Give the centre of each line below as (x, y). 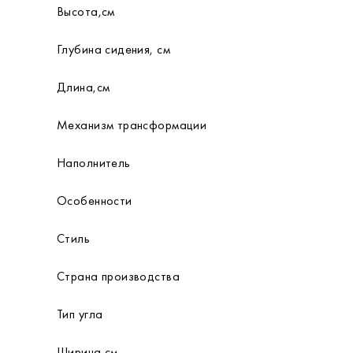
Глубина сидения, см (113, 49)
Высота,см (86, 11)
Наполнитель (94, 163)
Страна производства (118, 276)
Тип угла (80, 314)
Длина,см (84, 87)
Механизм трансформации (132, 125)
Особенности (95, 201)
